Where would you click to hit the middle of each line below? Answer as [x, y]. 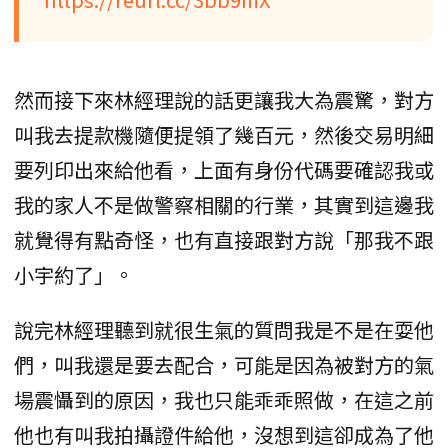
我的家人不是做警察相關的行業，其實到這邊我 [224, 204]
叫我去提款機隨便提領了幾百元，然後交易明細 [224, 134]
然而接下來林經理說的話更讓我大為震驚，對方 [224, 99]
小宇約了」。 [74, 274]
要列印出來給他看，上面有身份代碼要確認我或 [224, 169]
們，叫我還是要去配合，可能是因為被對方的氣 [224, 364]
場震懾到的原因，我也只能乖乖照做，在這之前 [224, 399]
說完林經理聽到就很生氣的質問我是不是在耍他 [224, 329]
